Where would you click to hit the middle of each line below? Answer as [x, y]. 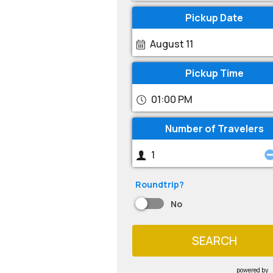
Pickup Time [214, 73]
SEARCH [214, 240]
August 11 [172, 44]
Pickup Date [214, 18]
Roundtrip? [160, 184]
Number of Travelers [214, 129]
